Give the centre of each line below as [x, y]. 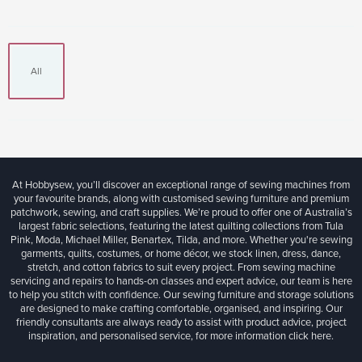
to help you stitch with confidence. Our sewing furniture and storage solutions [181, 295]
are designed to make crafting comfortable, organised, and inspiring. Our [181, 308]
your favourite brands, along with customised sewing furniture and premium [181, 198]
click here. [311, 336]
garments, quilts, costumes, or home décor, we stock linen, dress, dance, [181, 253]
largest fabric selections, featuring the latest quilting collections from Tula [181, 226]
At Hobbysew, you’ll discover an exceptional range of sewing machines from [181, 185]
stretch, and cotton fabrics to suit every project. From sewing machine [181, 267]
